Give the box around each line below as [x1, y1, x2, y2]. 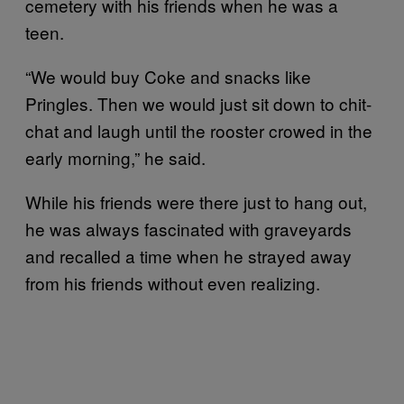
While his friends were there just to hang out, [25, 189, 367, 214]
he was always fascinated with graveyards [25, 216, 352, 241]
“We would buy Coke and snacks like [25, 64, 311, 88]
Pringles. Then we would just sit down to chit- [25, 91, 372, 115]
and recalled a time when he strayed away [25, 243, 352, 268]
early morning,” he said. [25, 145, 206, 170]
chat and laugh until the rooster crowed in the [25, 118, 372, 142]
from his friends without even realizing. [25, 271, 320, 295]
